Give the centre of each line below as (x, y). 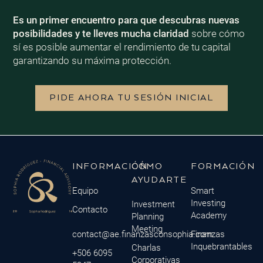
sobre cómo (217, 34)
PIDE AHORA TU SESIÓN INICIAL (131, 98)
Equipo (85, 191)
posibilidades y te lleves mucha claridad (101, 34)
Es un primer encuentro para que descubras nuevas (126, 20)
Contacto (90, 210)
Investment (153, 205)
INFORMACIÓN (110, 166)
